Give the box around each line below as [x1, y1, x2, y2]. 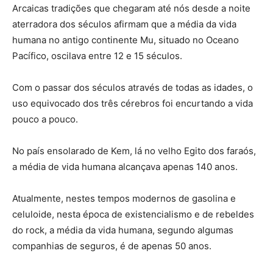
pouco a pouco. [12, 113, 78, 126]
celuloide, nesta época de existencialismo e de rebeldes [12, 208, 254, 221]
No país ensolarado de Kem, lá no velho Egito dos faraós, [12, 145, 256, 157]
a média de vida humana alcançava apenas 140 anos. [12, 161, 238, 173]
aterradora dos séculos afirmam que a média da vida [12, 18, 236, 30]
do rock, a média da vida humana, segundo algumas [12, 224, 233, 236]
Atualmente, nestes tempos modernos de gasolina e [12, 193, 236, 205]
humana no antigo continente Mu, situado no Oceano [12, 34, 239, 46]
